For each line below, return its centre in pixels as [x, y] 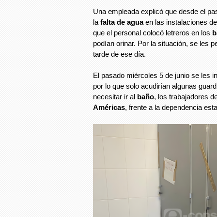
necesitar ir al [115, 97]
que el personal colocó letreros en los [153, 32]
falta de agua [123, 22]
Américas [109, 108]
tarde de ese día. [119, 54]
